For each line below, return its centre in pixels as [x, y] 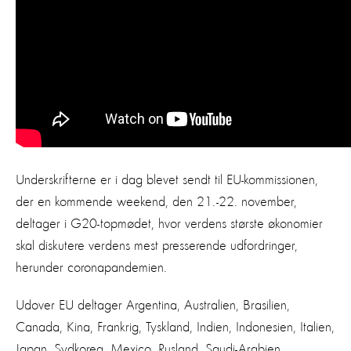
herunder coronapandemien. [91, 268]
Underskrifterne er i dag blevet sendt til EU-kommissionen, [167, 180]
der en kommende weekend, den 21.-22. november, [156, 202]
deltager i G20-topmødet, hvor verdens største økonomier [169, 224]
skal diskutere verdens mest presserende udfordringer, [157, 246]
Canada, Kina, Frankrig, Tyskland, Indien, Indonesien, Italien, [175, 327]
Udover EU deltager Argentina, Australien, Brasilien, [153, 305]
